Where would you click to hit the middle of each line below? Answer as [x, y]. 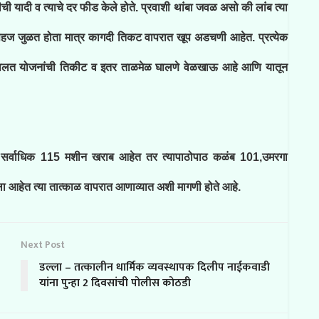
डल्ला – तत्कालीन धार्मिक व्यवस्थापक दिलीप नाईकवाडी [155, 267]
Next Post [43, 245]
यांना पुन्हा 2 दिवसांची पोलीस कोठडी [115, 283]
